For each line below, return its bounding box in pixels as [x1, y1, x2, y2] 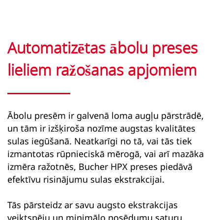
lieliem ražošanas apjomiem [7, 59, 197, 82]
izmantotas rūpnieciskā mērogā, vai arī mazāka [7, 148, 204, 160]
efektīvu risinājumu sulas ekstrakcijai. [7, 173, 165, 185]
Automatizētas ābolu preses [7, 37, 198, 60]
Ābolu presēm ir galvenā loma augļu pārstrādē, [7, 110, 204, 121]
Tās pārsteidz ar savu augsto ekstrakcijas [7, 199, 178, 211]
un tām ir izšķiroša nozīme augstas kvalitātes [7, 122, 195, 134]
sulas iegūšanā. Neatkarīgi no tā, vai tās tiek [7, 135, 192, 147]
